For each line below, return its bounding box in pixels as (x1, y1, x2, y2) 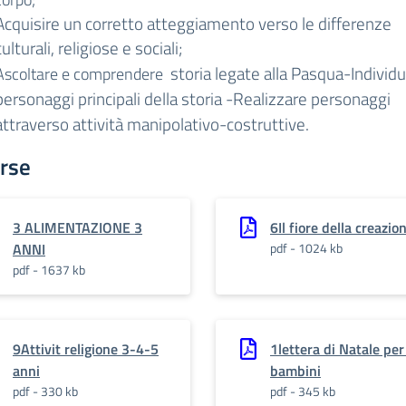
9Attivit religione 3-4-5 (13, 338, 159, 360)
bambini (270, 360, 321, 382)
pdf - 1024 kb (270, 238, 343, 257)
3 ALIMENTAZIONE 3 (13, 217, 142, 238)
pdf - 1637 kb (13, 260, 85, 279)
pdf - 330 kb (13, 382, 78, 401)
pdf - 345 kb (270, 382, 335, 401)
